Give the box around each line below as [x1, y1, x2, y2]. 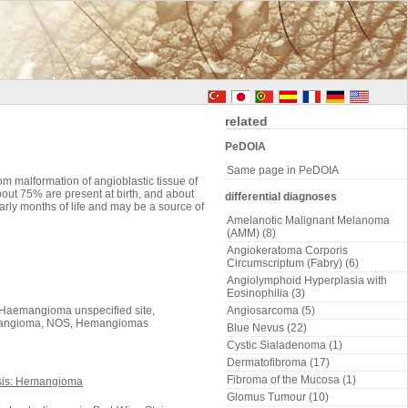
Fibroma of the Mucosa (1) [227, 373, 356, 386]
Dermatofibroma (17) [227, 356, 330, 369]
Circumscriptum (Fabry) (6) [227, 257, 359, 270]
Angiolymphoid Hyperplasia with [227, 274, 387, 287]
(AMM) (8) [227, 227, 276, 240]
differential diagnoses [225, 190, 337, 203]
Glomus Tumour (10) [227, 391, 329, 403]
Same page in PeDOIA [227, 164, 339, 177]
